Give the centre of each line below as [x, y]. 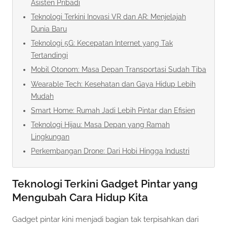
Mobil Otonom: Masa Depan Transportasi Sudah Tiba [119, 70]
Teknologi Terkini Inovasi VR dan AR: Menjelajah [108, 16]
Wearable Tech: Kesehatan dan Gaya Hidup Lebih [113, 84]
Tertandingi [49, 55]
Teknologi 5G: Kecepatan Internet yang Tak [102, 43]
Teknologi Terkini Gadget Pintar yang [105, 183]
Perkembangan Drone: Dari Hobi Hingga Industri [110, 151]
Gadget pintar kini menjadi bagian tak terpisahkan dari [105, 220]
